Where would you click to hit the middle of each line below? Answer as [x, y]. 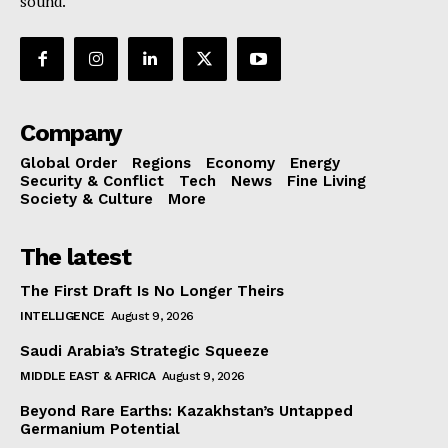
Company [71, 132]
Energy [315, 162]
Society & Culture [86, 198]
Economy [240, 162]
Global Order [68, 162]
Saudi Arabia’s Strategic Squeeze [144, 350]
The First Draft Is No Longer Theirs [152, 290]
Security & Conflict [92, 180]
